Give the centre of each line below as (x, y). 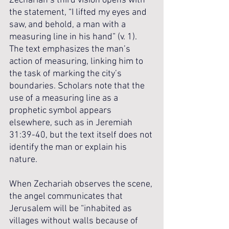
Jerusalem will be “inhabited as (72, 209)
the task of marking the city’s (66, 74)
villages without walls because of (75, 221)
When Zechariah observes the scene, (82, 184)
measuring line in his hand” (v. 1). (74, 37)
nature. (23, 160)
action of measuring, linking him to (77, 62)
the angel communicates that (67, 197)
